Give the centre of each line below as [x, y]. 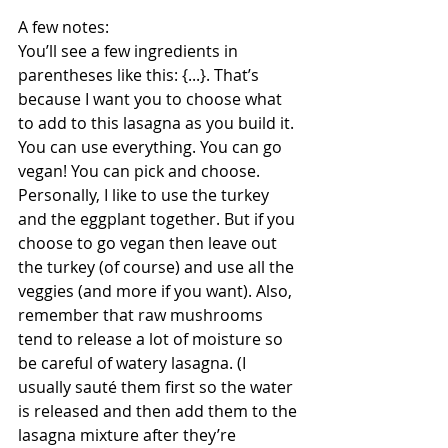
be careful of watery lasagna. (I [134, 363]
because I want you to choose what [152, 99]
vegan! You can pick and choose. [141, 171]
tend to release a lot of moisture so [152, 339]
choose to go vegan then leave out [149, 243]
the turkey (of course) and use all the [158, 267]
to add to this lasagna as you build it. [158, 123]
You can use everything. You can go [152, 147]
